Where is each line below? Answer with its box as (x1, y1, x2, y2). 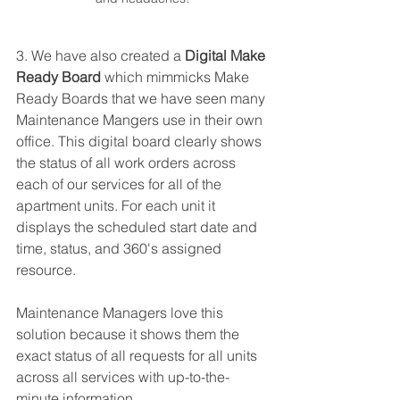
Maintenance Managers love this (16, 303, 227, 321)
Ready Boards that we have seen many (16, 88, 269, 107)
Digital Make (185, 46, 269, 64)
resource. (16, 260, 79, 279)
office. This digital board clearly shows (16, 131, 265, 150)
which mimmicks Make (101, 67, 253, 86)
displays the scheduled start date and (16, 217, 261, 236)
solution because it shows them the (16, 324, 243, 343)
